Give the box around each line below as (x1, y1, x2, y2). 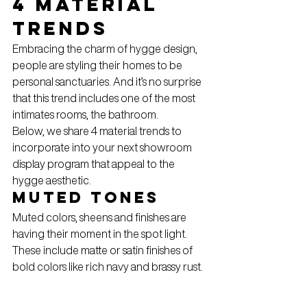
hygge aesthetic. (12, 174, 91, 186)
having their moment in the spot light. (12, 228, 187, 239)
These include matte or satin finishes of (12, 244, 195, 256)
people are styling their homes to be (12, 59, 184, 71)
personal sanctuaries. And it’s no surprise (12, 75, 204, 87)
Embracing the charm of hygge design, (12, 42, 199, 54)
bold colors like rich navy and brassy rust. (12, 260, 203, 272)
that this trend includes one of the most (12, 92, 197, 103)
